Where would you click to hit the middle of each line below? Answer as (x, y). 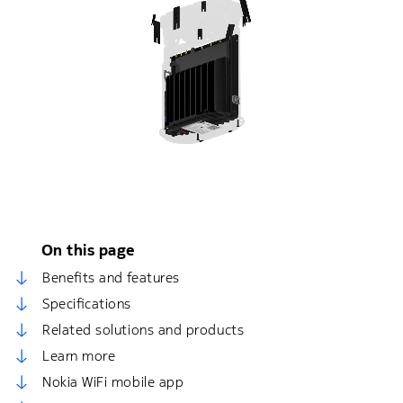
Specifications (87, 304)
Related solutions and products (143, 330)
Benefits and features (111, 278)
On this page (88, 250)
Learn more (79, 356)
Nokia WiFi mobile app (113, 382)
